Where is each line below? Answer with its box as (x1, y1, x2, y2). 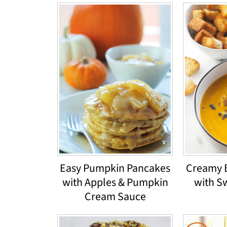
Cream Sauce (84, 188, 146, 205)
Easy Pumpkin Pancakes (60, 160, 170, 176)
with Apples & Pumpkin (62, 174, 168, 191)
